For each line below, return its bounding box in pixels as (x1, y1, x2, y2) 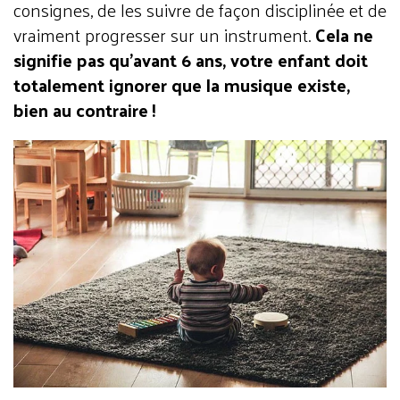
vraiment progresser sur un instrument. (13, 18, 315, 51)
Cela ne (315, 18, 373, 51)
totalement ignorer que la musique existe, (13, 68, 350, 101)
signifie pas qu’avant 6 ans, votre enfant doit (13, 43, 368, 76)
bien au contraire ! (13, 93, 156, 126)
